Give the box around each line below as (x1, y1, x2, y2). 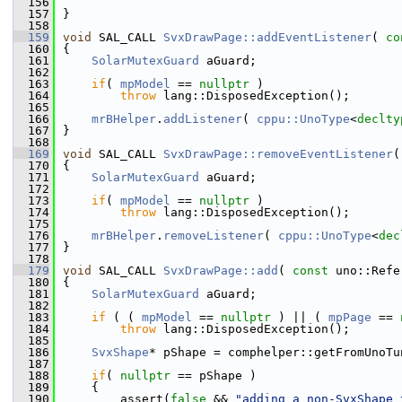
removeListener (163, 229, 264, 242)
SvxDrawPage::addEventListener (163, 31, 371, 44)
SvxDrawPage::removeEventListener (163, 147, 393, 161)
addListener (163, 112, 242, 126)
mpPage (328, 310, 371, 324)
